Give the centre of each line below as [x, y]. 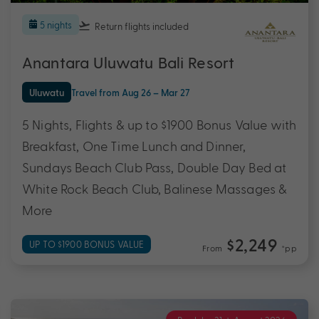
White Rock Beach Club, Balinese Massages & [155, 188]
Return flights [122, 26]
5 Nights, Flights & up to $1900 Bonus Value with [159, 124]
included [171, 26]
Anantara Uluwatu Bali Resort [129, 63]
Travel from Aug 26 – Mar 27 [131, 92]
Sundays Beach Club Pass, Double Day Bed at [155, 167]
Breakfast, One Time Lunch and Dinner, [134, 145]
